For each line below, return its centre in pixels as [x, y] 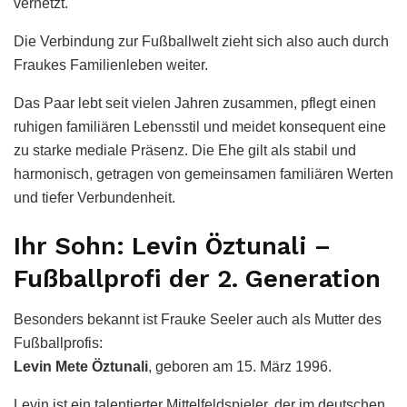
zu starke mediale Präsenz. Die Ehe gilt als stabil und [185, 150]
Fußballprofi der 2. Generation [197, 279]
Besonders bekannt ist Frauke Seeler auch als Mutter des [198, 319]
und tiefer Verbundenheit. [94, 197]
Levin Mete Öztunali [81, 366]
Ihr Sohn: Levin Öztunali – [172, 247]
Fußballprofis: [58, 342]
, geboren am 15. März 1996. [240, 366]
